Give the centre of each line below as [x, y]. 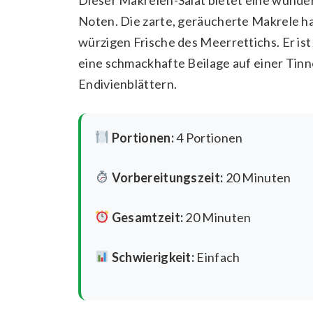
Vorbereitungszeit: [167, 177]
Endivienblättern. [128, 83]
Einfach [217, 257]
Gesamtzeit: [147, 217]
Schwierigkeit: [153, 257]
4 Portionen [208, 137]
